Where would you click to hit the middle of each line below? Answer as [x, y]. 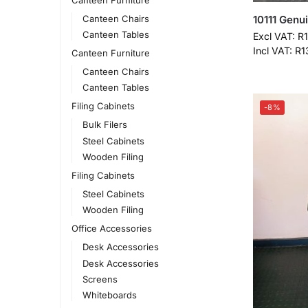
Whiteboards [110, 295]
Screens [100, 279]
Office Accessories [111, 229]
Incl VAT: [274, 51]
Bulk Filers [105, 125]
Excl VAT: [275, 36]
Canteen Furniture [110, 53]
